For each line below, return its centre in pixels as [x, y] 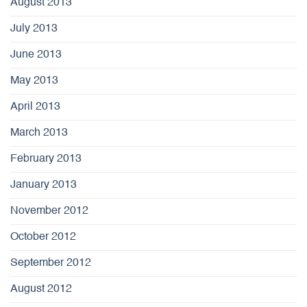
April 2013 [35, 107]
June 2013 [36, 54]
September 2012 [51, 263]
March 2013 [39, 133]
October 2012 [43, 237]
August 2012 [41, 289]
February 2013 [46, 159]
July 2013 [34, 28]
